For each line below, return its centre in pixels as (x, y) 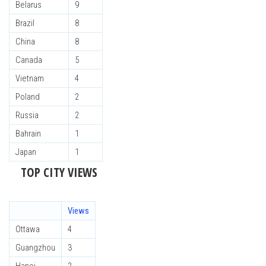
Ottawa (28, 229)
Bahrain (28, 134)
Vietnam (30, 78)
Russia (27, 115)
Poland (28, 97)
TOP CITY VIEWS (59, 172)
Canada (29, 60)
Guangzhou (35, 248)
